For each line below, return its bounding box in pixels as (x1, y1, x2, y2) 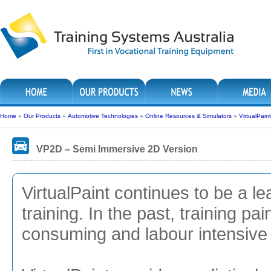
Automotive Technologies (68, 113, 138, 119)
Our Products (24, 113, 60, 119)
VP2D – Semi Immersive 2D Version (36, 143, 198, 154)
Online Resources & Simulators (145, 113, 232, 119)
